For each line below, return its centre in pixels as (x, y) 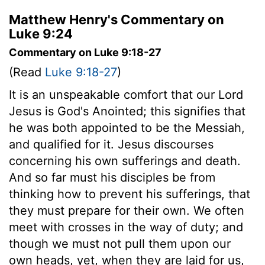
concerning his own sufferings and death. (125, 161)
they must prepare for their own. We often (127, 210)
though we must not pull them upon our (120, 243)
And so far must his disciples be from (112, 177)
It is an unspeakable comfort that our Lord (126, 94)
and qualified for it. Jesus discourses (111, 144)
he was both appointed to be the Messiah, (127, 127)
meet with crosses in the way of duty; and (126, 227)
